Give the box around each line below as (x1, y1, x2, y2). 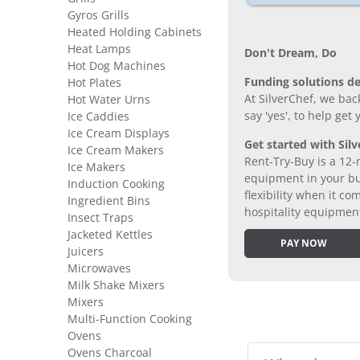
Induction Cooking (67, 178, 165, 190)
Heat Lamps (67, 43, 131, 55)
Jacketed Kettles (67, 228, 153, 241)
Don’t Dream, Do (244, 47, 337, 59)
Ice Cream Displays (67, 127, 170, 140)
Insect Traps (67, 211, 133, 224)
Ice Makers (67, 161, 125, 174)
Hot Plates (67, 76, 121, 89)
